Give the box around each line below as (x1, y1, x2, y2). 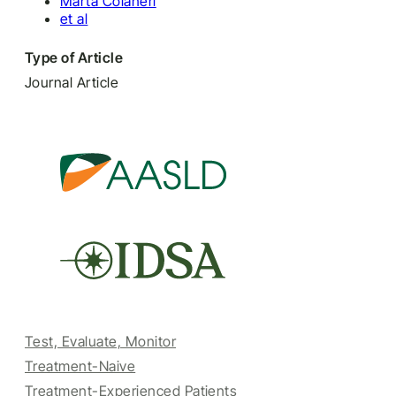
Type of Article (25, 49, 124, 66)
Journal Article (25, 73, 119, 91)
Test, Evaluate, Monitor (25, 332, 177, 350)
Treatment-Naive (25, 357, 136, 375)
